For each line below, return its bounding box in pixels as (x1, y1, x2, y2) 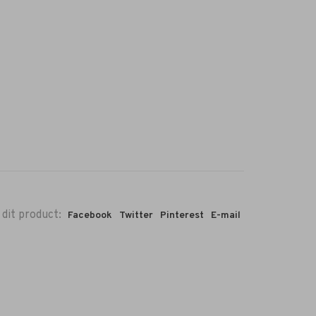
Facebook (68, 209, 112, 222)
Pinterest (160, 209, 204, 222)
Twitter (119, 209, 153, 222)
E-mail (211, 209, 241, 222)
